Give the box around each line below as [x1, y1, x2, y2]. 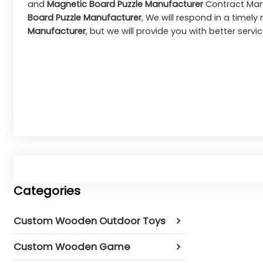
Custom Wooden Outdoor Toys [14, 213, 166, 228]
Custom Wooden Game [14, 239, 131, 254]
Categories [14, 183, 81, 200]
